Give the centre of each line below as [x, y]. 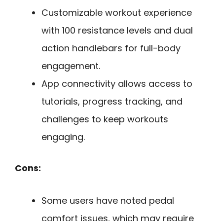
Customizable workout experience [117, 12]
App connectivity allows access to [117, 83]
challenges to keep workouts [105, 119]
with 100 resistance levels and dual [117, 30]
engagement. [71, 66]
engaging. [63, 137]
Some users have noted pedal [108, 201]
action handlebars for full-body [111, 48]
